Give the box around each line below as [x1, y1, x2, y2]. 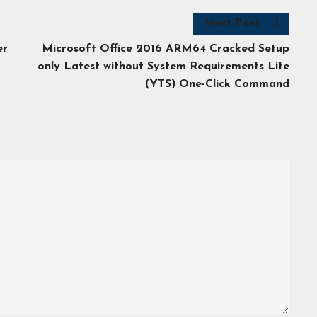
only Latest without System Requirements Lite [38, 61, 289, 73]
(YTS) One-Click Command [145, 79, 289, 91]
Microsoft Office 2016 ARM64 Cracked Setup [42, 43, 289, 55]
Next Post [204, 17, 260, 29]
